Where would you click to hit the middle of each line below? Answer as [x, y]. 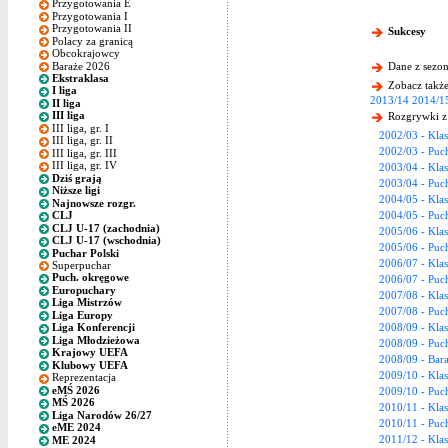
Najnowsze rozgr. [93, 202]
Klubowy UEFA [89, 364]
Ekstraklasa [80, 77]
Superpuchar [81, 265]
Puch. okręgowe [90, 277]
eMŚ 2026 [75, 389]
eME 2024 [76, 427]
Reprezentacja [83, 377]
